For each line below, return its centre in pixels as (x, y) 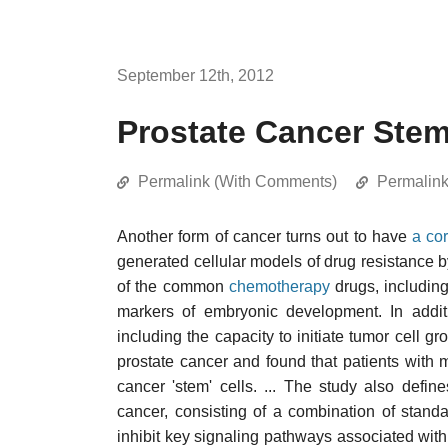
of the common (173, 286)
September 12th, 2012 (195, 75)
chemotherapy (279, 286)
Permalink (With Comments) (237, 181)
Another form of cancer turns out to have (265, 236)
